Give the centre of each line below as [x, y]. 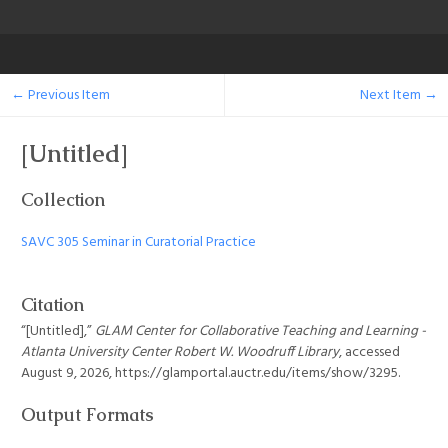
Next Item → [398, 95]
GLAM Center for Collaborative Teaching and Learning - [260, 332]
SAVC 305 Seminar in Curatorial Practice [138, 242]
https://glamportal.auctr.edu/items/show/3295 [256, 374]
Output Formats [87, 415]
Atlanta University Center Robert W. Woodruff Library [180, 353]
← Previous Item [60, 95]
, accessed [369, 353]
